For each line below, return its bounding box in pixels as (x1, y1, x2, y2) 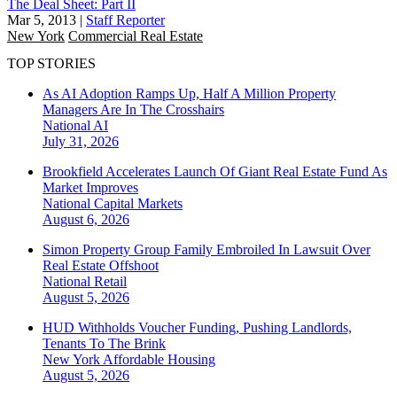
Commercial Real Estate (68, 27, 203, 43)
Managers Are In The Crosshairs (43, 102, 224, 118)
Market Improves (43, 180, 138, 196)
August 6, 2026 (43, 212, 129, 228)
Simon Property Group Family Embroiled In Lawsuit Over (43, 242, 370, 258)
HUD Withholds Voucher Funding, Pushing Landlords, (43, 320, 352, 336)
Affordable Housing (103, 352, 215, 368)
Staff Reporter (86, 12, 165, 27)
